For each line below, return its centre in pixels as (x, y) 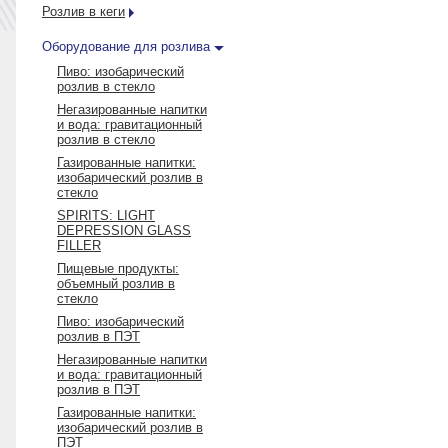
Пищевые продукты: (118, 268)
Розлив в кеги (83, 11)
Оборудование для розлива (126, 46)
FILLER (79, 245)
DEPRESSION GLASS (124, 230)
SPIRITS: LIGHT (106, 215)
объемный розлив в (116, 283)
